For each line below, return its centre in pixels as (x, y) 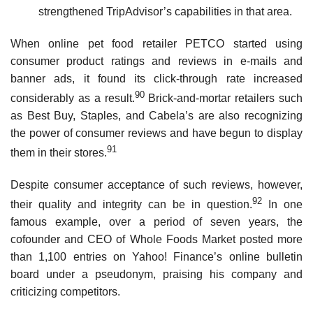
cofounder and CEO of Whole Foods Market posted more (156, 240)
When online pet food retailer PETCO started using (156, 43)
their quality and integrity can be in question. (131, 205)
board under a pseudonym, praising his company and (156, 275)
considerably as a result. (73, 98)
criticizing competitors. (65, 292)
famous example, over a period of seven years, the (156, 222)
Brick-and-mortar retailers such (223, 98)
